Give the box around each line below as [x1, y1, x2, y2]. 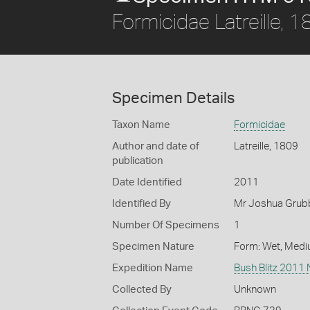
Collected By [112, 284, 172, 295]
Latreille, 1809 [233, 141, 298, 152]
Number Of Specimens [112, 220, 219, 230]
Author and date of [112, 141, 199, 152]
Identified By [112, 199, 171, 209]
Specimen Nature [112, 241, 194, 252]
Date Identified [112, 177, 182, 188]
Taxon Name [112, 120, 170, 130]
